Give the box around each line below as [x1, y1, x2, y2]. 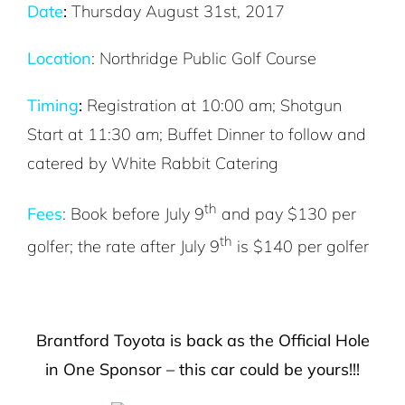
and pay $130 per [217, 203, 356, 225]
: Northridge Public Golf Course [91, 48, 316, 70]
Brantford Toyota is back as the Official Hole [35, 330, 370, 352]
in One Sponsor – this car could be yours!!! [45, 359, 360, 381]
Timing [27, 95, 79, 117]
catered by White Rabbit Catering [27, 153, 278, 174]
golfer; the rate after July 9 [27, 236, 220, 258]
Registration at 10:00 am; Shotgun [82, 95, 342, 117]
